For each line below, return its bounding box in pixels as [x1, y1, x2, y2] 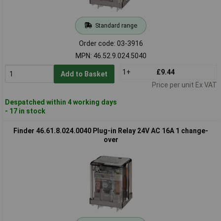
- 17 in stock [4, 107, 45, 115]
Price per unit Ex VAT [151, 80, 217, 89]
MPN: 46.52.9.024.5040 [75, 51, 147, 60]
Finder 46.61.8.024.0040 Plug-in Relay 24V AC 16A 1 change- [13, 126, 208, 135]
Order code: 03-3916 [78, 39, 143, 47]
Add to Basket [60, 70, 108, 78]
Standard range [95, 21, 137, 29]
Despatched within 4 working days [4, 98, 117, 106]
